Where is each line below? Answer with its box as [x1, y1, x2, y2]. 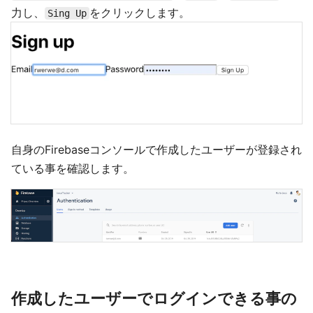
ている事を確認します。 [11, 161, 134, 176]
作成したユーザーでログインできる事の [11, 289, 297, 307]
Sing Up [48, 7, 87, 19]
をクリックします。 [89, 5, 190, 20]
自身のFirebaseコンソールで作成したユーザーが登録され [11, 143, 302, 157]
